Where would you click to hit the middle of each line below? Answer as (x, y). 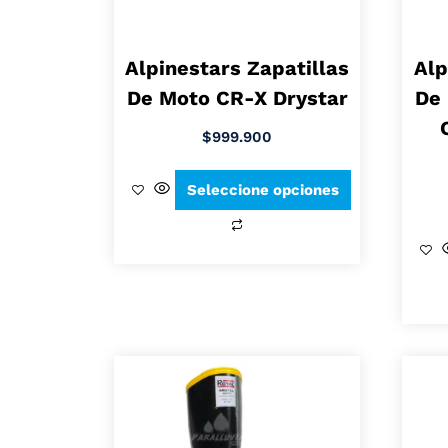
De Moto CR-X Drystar (237, 98)
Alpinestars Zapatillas (237, 68)
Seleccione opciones (263, 189)
